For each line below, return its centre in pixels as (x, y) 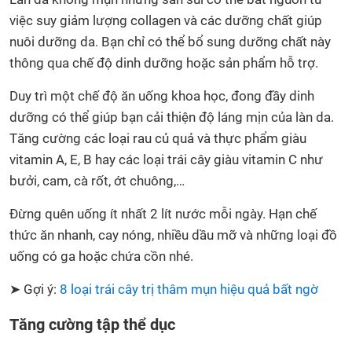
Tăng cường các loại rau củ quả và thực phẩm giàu (158, 138)
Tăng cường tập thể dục (92, 324)
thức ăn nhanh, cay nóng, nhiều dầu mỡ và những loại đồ (173, 235)
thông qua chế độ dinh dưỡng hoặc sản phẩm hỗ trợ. (164, 62)
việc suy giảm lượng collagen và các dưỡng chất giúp (166, 20)
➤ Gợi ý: (35, 289)
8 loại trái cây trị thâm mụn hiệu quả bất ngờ (189, 289)
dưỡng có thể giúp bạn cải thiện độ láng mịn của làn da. (172, 117)
